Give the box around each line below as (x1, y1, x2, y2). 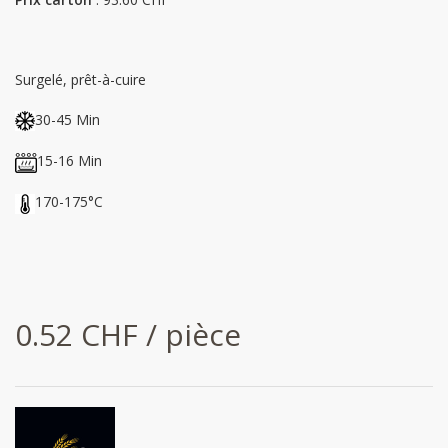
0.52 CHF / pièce (15, 313, 241, 355)
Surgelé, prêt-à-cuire (15, 70, 146, 89)
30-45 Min (35, 110, 100, 129)
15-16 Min (37, 151, 102, 171)
